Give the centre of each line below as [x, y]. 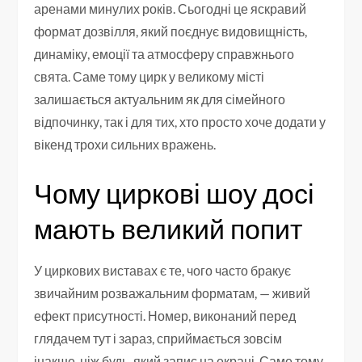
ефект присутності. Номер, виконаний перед [165, 315]
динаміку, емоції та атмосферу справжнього [164, 53]
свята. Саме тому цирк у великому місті [149, 76]
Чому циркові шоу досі [175, 192]
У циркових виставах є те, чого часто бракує [163, 270]
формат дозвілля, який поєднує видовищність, [171, 31]
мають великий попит [169, 228]
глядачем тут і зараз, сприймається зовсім [158, 338]
